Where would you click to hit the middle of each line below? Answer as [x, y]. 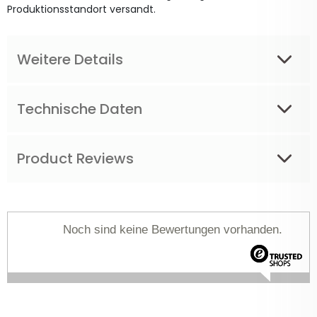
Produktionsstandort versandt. [81, 10]
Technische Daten [80, 109]
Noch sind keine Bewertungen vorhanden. [173, 229]
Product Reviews [75, 159]
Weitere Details [70, 59]
